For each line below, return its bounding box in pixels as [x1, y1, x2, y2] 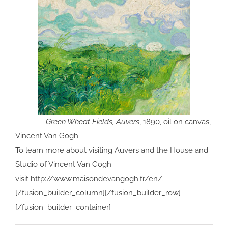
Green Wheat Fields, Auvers [15, 117, 139, 127]
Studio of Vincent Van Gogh [15, 160, 111, 169]
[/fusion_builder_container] [15, 203, 111, 212]
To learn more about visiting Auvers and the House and [15, 146, 208, 155]
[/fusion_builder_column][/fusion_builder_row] [15, 188, 181, 198]
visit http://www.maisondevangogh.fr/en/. [15, 174, 164, 184]
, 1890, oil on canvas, [139, 117, 211, 127]
